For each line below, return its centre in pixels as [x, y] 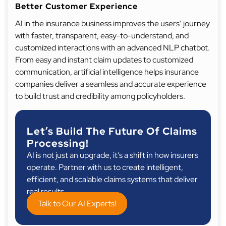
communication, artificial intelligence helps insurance [107, 72]
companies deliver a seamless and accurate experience [111, 84]
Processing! [58, 143]
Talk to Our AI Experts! [77, 204]
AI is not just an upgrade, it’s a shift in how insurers [112, 155]
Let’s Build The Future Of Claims [112, 131]
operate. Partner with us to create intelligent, [105, 167]
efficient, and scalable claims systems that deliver [112, 179]
